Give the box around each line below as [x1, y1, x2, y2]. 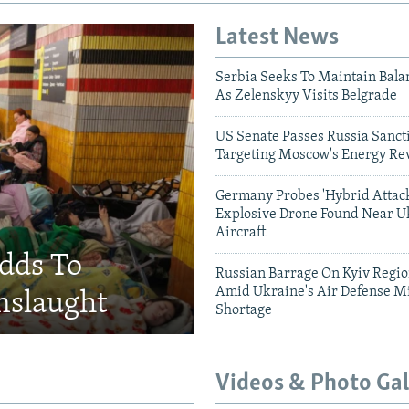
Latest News [215, 25, 339, 50]
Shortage [215, 303, 272, 319]
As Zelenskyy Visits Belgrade [215, 89, 397, 104]
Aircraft [215, 225, 266, 241]
